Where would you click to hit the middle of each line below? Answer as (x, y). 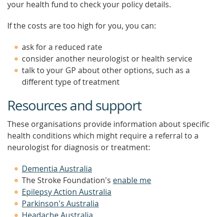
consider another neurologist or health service (107, 59)
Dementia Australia (57, 169)
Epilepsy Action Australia (67, 192)
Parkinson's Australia (60, 203)
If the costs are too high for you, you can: (82, 26)
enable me (132, 180)
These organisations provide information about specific (108, 124)
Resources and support (74, 105)
